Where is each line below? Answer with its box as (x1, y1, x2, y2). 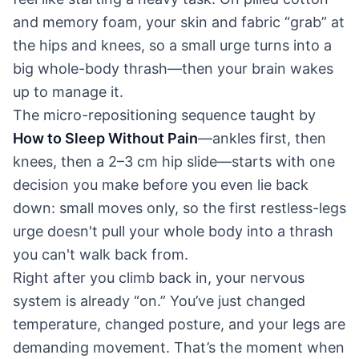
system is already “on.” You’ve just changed (13, 292, 305, 309)
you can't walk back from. (13, 245, 188, 263)
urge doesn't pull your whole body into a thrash (13, 222, 333, 240)
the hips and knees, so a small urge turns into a (13, 36, 332, 54)
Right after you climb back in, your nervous (13, 268, 305, 286)
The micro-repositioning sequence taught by (13, 106, 316, 123)
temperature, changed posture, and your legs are (13, 315, 345, 333)
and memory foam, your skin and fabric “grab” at (13, 13, 345, 30)
